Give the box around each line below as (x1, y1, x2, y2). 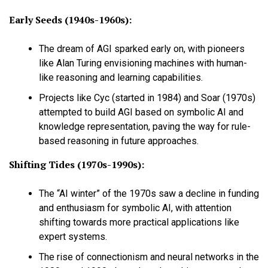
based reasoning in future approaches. (39, 135, 199, 147)
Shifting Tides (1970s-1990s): (9, 158, 144, 172)
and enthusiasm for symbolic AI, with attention (39, 202, 232, 214)
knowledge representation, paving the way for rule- (39, 121, 251, 133)
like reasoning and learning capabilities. (39, 72, 203, 84)
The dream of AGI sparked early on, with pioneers (39, 43, 245, 55)
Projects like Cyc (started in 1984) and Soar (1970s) (39, 92, 255, 104)
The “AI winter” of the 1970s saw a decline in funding (39, 188, 259, 200)
